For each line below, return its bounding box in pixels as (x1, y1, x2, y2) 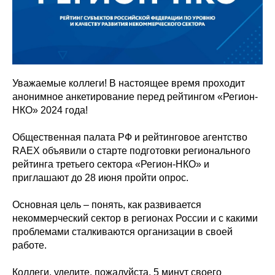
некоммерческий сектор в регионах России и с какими (12, 212, 258, 223)
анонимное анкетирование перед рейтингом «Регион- (12, 91, 258, 102)
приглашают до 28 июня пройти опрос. (12, 172, 188, 183)
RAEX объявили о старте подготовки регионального (12, 145, 250, 156)
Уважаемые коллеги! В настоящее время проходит (12, 77, 245, 88)
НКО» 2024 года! (12, 104, 88, 115)
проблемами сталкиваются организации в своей (12, 226, 233, 237)
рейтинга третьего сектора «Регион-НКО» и (12, 158, 209, 169)
